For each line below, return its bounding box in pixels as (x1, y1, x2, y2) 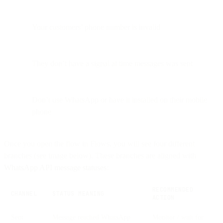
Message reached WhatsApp (52, 213, 130, 221)
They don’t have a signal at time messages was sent (32, 59, 193, 68)
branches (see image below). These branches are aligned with (4, 151, 196, 160)
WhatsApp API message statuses (4, 163, 107, 172)
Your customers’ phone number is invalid (32, 22, 160, 31)
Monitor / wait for (152, 213, 204, 221)
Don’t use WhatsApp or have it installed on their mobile (32, 95, 207, 104)
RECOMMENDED (152, 185, 194, 194)
